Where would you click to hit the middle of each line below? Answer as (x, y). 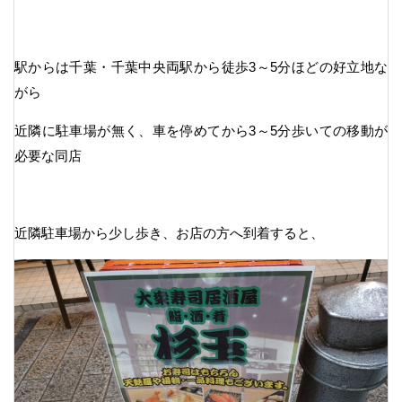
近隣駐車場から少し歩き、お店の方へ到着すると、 (169, 232)
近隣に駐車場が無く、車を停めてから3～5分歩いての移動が (201, 130)
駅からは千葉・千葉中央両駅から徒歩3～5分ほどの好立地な (201, 66)
